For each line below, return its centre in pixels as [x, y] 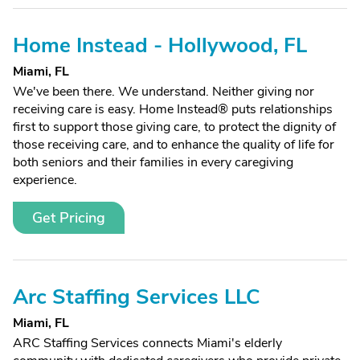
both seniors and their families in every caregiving [153, 162]
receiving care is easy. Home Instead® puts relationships [173, 109]
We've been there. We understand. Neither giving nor [164, 92]
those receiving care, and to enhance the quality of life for [174, 145]
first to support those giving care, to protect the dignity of [174, 127]
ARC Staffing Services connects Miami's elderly [147, 343]
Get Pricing [69, 218]
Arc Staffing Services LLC [137, 297]
